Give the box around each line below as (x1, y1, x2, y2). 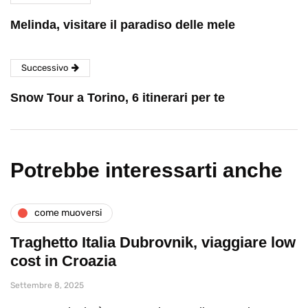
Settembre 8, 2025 (10, 280, 84, 290)
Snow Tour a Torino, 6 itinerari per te (10, 90, 225, 104)
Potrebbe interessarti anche (10, 158, 283, 181)
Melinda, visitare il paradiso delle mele (10, 17, 235, 32)
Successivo (21, 62, 68, 73)
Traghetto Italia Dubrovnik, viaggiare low (10, 233, 296, 251)
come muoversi (34, 207, 102, 219)
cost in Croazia (10, 252, 116, 269)
